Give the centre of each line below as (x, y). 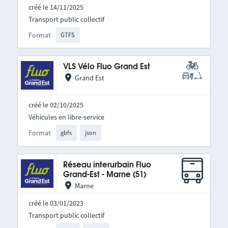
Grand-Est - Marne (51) (104, 175)
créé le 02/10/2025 (56, 105)
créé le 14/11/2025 (56, 7)
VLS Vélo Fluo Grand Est (106, 67)
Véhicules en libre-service (66, 117)
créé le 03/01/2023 (56, 203)
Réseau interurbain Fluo (107, 165)
